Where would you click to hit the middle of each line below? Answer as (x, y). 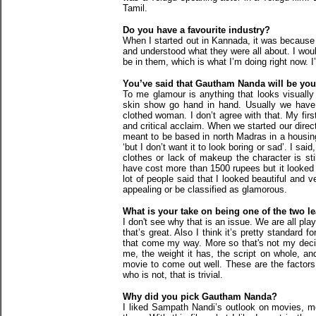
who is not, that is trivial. (173, 275)
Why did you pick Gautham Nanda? (200, 297)
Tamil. (135, 8)
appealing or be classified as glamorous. (205, 189)
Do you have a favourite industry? (196, 30)
